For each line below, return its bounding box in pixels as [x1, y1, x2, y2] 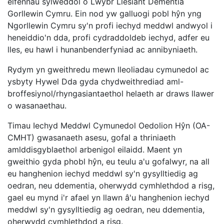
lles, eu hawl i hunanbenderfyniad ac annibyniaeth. [7, 44, 197, 54]
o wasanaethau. [7, 100, 66, 110]
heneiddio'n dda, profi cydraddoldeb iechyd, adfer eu [7, 32, 209, 42]
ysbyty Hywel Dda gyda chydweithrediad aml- [7, 76, 183, 86]
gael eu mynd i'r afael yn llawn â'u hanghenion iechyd [7, 192, 209, 202]
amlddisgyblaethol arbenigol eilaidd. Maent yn [7, 144, 182, 154]
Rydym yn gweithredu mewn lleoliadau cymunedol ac [7, 64, 209, 74]
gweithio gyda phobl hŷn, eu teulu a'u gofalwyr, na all [7, 156, 209, 166]
